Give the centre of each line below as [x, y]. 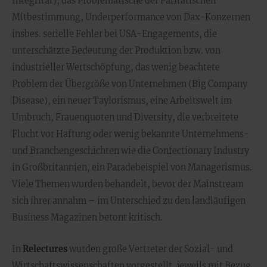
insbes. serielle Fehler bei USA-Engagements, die [114, 34]
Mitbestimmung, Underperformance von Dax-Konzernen [131, 17]
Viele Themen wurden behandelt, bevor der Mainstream [128, 184]
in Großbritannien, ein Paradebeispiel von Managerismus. [132, 167]
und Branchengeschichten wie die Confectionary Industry [131, 151]
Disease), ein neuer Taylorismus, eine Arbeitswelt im [122, 101]
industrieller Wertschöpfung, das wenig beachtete [116, 67]
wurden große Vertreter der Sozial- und [150, 249]
